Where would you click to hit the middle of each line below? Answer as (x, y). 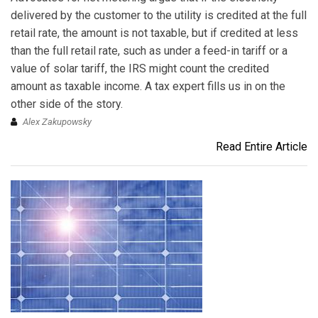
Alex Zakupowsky (57, 122)
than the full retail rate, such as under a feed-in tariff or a (149, 51)
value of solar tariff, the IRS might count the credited (140, 69)
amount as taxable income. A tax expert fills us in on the (148, 87)
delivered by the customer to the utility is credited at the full (159, 16)
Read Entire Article (262, 147)
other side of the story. (67, 104)
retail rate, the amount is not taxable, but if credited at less (154, 33)
